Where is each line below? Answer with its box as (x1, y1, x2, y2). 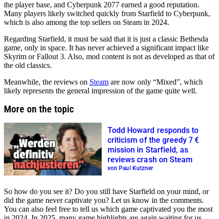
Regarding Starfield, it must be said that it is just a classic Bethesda (4, 34, 208, 43)
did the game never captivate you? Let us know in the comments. (4, 196, 204, 204)
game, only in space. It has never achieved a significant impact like (4, 43, 209, 52)
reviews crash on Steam (108, 155, 193, 165)
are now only (109, 77, 153, 86)
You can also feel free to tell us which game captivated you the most (4, 204, 213, 213)
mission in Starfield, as (108, 145, 189, 155)
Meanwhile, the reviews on (4, 77, 89, 86)
